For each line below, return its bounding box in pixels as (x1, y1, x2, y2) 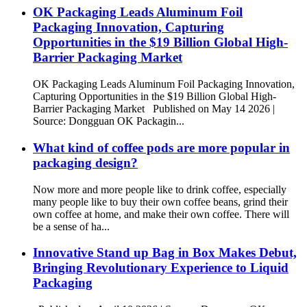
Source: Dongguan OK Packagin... (33, 115, 184, 127)
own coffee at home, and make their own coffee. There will (33, 208, 289, 220)
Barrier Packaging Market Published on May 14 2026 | (33, 103, 275, 115)
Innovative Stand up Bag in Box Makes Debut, (33, 245, 297, 260)
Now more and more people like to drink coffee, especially (33, 183, 286, 195)
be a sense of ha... (33, 220, 110, 232)
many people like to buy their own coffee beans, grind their (33, 195, 288, 208)
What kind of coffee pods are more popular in (33, 140, 290, 155)
